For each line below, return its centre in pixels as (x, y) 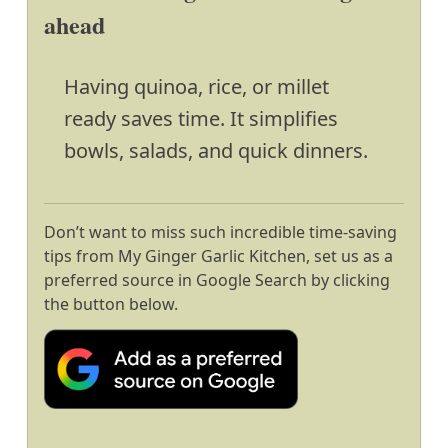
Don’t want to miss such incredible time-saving (220, 232)
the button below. (111, 304)
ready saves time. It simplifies (201, 118)
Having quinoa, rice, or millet (196, 86)
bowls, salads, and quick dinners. (216, 150)
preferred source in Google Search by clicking (217, 280)
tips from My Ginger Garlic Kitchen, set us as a (218, 256)
